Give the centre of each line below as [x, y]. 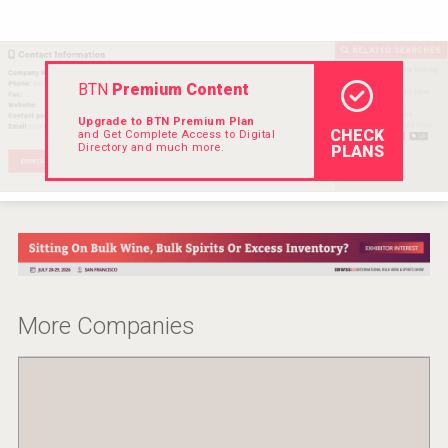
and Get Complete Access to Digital [176, 135]
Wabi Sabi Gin [224, 333]
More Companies [106, 326]
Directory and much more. [151, 148]
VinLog [224, 24]
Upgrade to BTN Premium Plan [166, 122]
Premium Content [178, 90]
